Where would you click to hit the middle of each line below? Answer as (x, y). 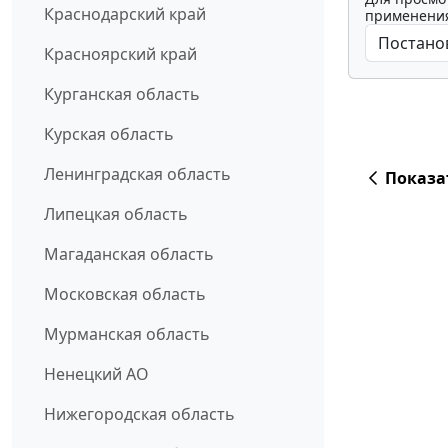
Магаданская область (129, 254)
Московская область (125, 294)
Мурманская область (127, 334)
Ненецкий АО (96, 374)
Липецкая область (116, 214)
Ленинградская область (137, 174)
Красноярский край (120, 54)
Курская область (109, 134)
